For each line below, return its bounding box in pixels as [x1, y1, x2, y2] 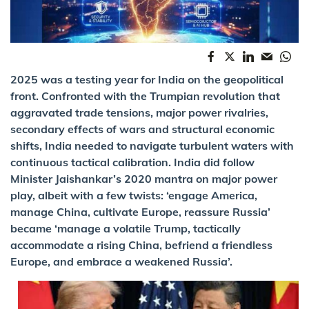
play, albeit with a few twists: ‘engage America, [10, 188, 257, 202]
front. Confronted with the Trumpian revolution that [10, 88, 280, 103]
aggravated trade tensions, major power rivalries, [10, 105, 268, 119]
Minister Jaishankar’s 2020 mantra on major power [10, 171, 277, 186]
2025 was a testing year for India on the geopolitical [10, 72, 283, 86]
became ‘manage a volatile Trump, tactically [10, 221, 241, 235]
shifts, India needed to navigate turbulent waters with [10, 138, 294, 152]
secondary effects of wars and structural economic [10, 121, 275, 136]
